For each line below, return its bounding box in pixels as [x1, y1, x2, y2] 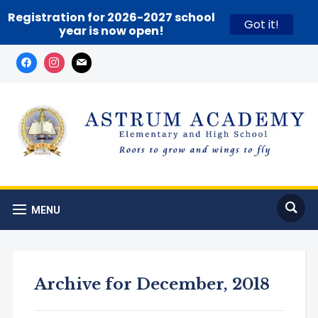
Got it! [244, 16, 279, 33]
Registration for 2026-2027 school [8, 9, 215, 26]
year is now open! [59, 23, 164, 39]
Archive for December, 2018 [33, 274, 270, 294]
